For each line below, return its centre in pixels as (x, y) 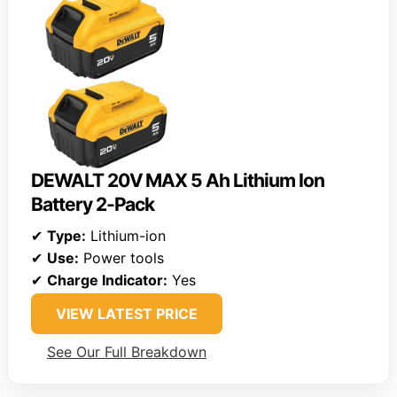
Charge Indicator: (107, 280)
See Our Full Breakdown (127, 352)
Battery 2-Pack (93, 205)
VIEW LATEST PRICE (127, 314)
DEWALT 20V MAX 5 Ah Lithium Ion (178, 181)
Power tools (121, 258)
